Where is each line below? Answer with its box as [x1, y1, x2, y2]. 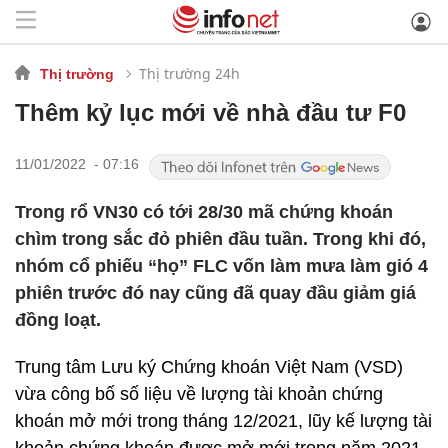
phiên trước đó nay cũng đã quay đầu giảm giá [15, 283, 416, 303]
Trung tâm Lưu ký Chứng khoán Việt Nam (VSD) [15, 357, 403, 377]
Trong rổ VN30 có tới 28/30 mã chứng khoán [15, 202, 393, 222]
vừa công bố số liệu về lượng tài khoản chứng [15, 384, 383, 404]
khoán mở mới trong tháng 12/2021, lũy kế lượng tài [15, 411, 432, 431]
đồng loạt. [15, 310, 101, 330]
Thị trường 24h [139, 63, 240, 83]
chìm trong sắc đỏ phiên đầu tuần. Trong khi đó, [15, 229, 426, 249]
